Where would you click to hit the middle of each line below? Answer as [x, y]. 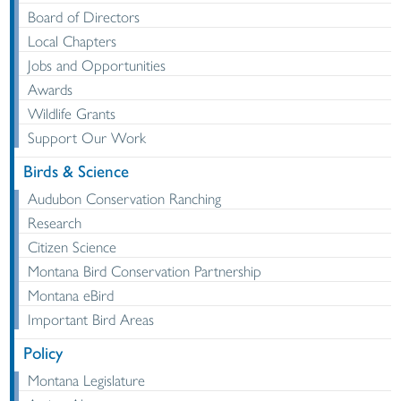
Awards [51, 90]
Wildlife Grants [72, 114]
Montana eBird [71, 296]
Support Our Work [87, 138]
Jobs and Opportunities [97, 66]
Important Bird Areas [91, 320]
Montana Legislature [87, 381]
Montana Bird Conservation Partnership [145, 272]
